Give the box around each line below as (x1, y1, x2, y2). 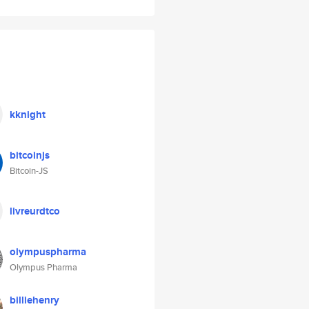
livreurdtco (10, 203, 60, 219)
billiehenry (10, 292, 59, 308)
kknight (10, 107, 46, 122)
